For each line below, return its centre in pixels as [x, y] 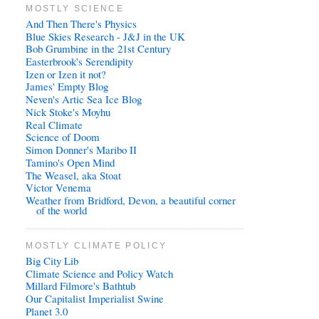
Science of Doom [63, 137]
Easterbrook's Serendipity [80, 61]
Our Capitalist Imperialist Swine [95, 299]
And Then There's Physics [82, 23]
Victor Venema [59, 188]
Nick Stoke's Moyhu [68, 111]
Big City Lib [52, 260]
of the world [62, 210]
